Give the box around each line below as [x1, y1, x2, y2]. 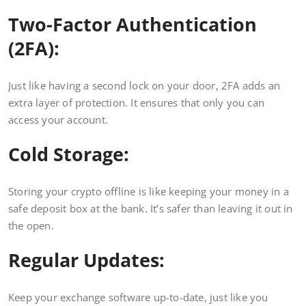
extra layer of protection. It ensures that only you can [8, 96, 265, 110]
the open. [8, 219, 54, 233]
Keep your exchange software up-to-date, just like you [8, 290, 268, 305]
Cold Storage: [8, 141, 134, 167]
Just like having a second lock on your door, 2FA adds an [8, 79, 281, 93]
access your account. [8, 113, 108, 127]
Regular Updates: [8, 247, 169, 273]
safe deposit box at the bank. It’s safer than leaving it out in [8, 201, 293, 216]
